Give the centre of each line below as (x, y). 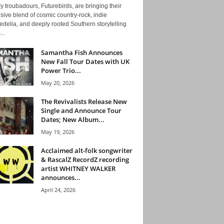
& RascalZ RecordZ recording (85, 159)
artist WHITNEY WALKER (78, 168)
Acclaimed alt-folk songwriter (86, 150)
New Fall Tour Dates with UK (85, 61)
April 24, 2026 (58, 189)
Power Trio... (61, 70)
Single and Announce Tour (81, 110)
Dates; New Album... (72, 119)
